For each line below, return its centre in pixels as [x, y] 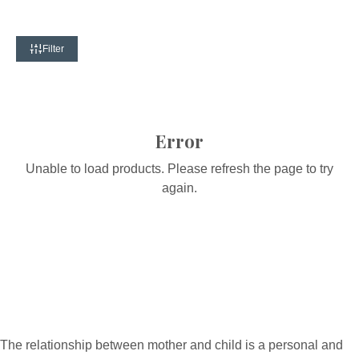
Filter [53, 48]
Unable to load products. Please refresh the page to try [179, 168]
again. [179, 188]
